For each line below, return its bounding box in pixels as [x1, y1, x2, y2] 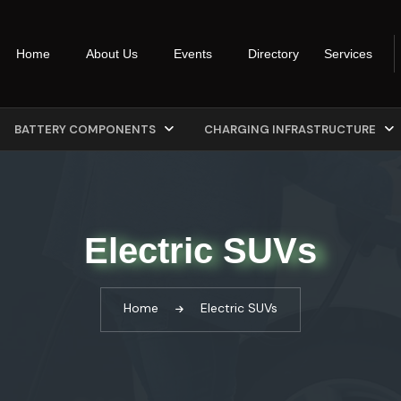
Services [324, 47, 372, 62]
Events [174, 47, 212, 62]
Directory [248, 47, 299, 62]
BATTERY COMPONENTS [14, 122, 158, 138]
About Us [86, 47, 138, 62]
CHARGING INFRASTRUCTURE [204, 122, 379, 138]
